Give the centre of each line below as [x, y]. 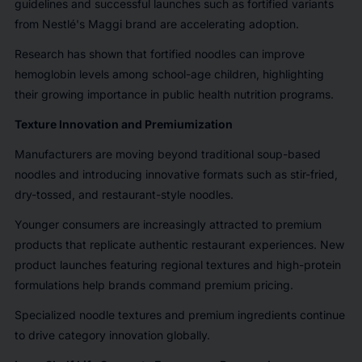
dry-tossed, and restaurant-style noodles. [125, 194]
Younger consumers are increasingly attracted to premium [168, 224]
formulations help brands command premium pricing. [155, 284]
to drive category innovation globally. [114, 335]
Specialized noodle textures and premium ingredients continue [179, 314]
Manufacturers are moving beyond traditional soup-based [167, 154]
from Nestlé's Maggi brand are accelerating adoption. [158, 23]
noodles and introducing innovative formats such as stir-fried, [176, 174]
